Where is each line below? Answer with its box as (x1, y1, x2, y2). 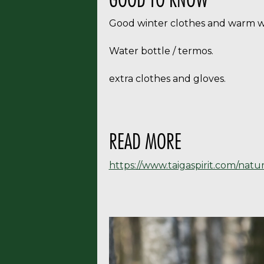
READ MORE (108, 127, 181, 154)
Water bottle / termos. (108, 45, 213, 57)
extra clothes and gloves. (108, 72, 226, 84)
